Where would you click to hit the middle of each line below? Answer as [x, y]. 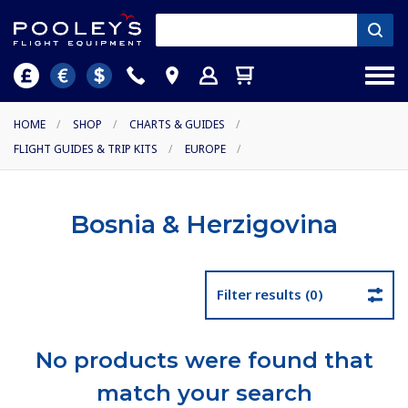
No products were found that [204, 360]
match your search [204, 393]
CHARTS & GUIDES [177, 125]
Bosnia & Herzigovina [204, 225]
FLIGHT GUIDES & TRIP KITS [86, 149]
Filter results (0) [270, 295]
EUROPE [205, 149]
